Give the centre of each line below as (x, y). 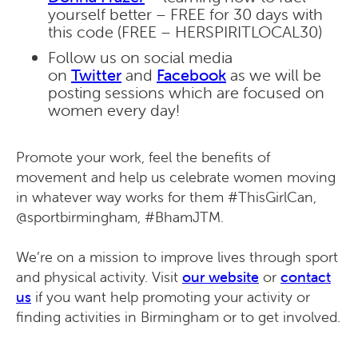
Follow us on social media (140, 58)
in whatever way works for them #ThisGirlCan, (166, 197)
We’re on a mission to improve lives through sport (177, 257)
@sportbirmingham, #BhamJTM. (120, 217)
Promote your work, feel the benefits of (143, 157)
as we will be (274, 75)
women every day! (114, 110)
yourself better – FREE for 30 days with (185, 14)
